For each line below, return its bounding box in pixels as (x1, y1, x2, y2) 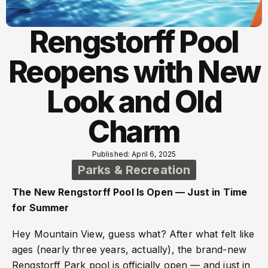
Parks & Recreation (77, 163, 191, 178)
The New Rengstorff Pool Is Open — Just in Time (12, 186, 248, 199)
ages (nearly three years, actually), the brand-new (12, 243, 247, 256)
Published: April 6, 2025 (92, 150, 176, 159)
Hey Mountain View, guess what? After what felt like (12, 228, 255, 240)
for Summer (12, 202, 69, 214)
